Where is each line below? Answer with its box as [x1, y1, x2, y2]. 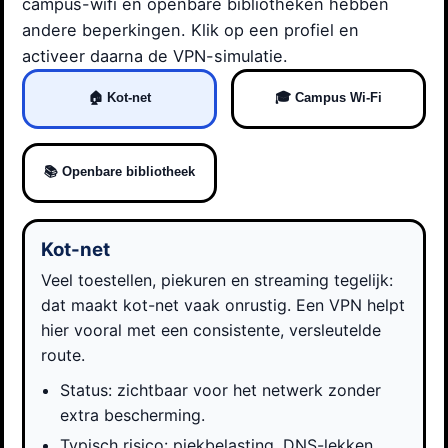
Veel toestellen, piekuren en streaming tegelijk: [41, 269, 393, 290]
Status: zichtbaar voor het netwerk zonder [60, 380, 382, 401]
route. [41, 344, 85, 365]
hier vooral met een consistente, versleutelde [41, 319, 381, 340]
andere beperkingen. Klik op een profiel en [22, 20, 359, 41]
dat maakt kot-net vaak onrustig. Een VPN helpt [41, 294, 405, 315]
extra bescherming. [60, 405, 206, 426]
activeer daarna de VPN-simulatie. [22, 46, 288, 67]
